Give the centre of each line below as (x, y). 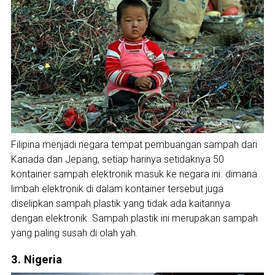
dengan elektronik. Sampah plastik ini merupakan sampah (134, 218)
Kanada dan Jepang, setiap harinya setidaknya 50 (117, 159)
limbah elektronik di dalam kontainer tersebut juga (117, 188)
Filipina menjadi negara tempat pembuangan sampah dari (134, 144)
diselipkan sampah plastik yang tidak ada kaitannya (120, 203)
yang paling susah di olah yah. (74, 233)
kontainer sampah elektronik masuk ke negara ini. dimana (134, 174)
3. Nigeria (36, 259)
